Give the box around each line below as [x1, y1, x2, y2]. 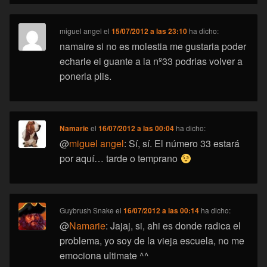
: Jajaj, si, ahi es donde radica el [105, 219, 241, 233]
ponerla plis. [60, 69, 112, 83]
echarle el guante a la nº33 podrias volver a [60, 54, 243, 69]
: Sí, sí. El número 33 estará [124, 136, 240, 151]
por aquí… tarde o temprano [60, 151, 181, 166]
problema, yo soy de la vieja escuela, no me [60, 234, 245, 248]
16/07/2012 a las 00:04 [98, 123, 175, 134]
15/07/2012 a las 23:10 [111, 26, 188, 37]
